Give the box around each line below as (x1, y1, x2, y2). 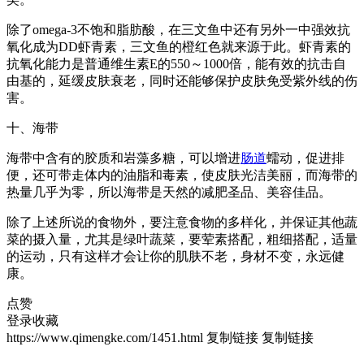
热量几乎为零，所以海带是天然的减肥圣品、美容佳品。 (6, 185, 331, 200)
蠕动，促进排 (266, 151, 344, 166)
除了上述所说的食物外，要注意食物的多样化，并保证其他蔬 (6, 215, 357, 230)
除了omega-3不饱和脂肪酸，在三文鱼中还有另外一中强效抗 (6, 23, 350, 37)
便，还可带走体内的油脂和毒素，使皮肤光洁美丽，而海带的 (6, 168, 357, 183)
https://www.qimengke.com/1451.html (6, 331, 203, 345)
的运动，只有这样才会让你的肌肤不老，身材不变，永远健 (6, 249, 344, 264)
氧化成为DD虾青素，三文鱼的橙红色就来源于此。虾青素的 (6, 40, 351, 54)
